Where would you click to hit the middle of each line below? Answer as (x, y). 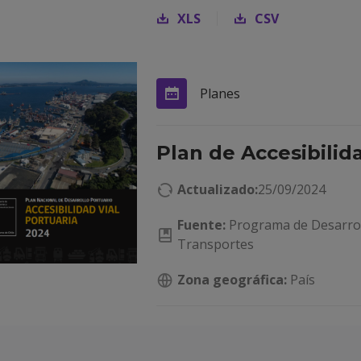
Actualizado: (218, 189)
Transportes (216, 244)
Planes (220, 93)
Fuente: (201, 225)
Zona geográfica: (232, 280)
